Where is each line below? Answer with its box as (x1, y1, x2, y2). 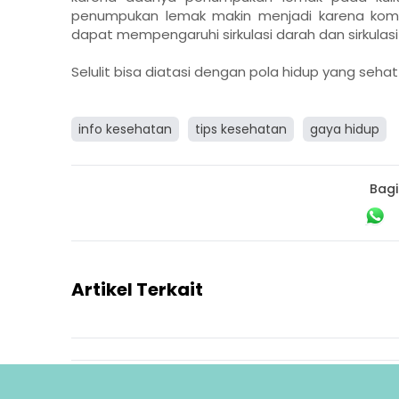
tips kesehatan (195, 119, 287, 138)
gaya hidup (310, 119, 379, 138)
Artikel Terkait (71, 276, 203, 302)
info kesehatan (78, 119, 172, 138)
